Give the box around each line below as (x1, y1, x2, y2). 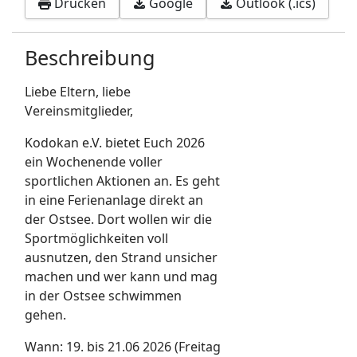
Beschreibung (25, 43, 155, 71)
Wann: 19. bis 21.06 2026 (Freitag (25, 337, 221, 355)
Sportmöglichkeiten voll (25, 229, 168, 247)
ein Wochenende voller (25, 152, 163, 171)
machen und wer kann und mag (25, 267, 218, 285)
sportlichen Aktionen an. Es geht (25, 171, 220, 190)
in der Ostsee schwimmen (25, 286, 182, 304)
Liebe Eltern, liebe (25, 82, 131, 100)
